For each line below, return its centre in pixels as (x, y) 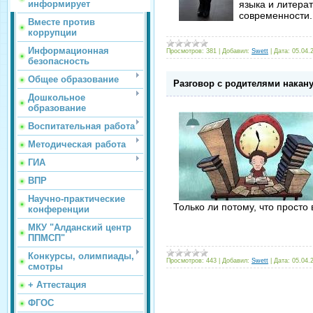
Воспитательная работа (81, 126)
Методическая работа (77, 144)
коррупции (52, 32)
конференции (59, 209)
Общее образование (73, 79)
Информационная (68, 51)
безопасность (59, 61)
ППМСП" (46, 238)
